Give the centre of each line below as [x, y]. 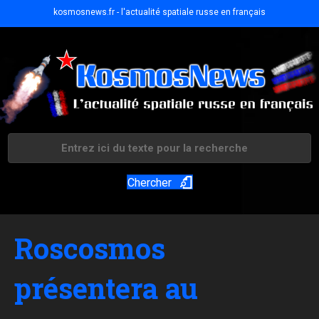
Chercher [149, 183]
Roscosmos [90, 249]
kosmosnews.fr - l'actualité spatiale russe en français [159, 12]
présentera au [106, 288]
